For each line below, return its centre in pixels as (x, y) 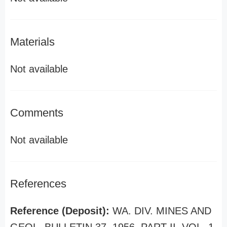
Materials (32, 42)
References (38, 184)
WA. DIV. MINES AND (162, 211)
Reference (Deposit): (61, 211)
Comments (37, 113)
